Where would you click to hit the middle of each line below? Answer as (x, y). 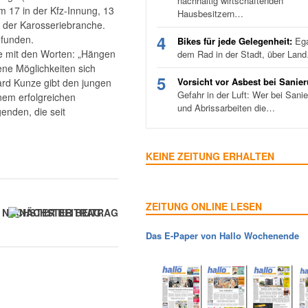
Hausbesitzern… (210, 13)
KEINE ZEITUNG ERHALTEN (210, 156)
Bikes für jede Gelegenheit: (235, 41)
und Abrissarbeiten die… (226, 108)
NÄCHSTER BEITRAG (52, 212)
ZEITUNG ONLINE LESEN (204, 206)
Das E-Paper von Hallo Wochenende (222, 235)
